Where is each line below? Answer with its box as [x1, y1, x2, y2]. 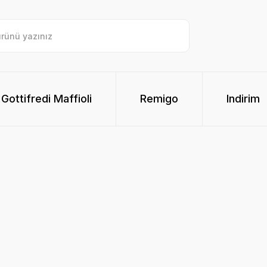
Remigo [140, 92, 178, 105]
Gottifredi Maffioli [1, 92, 92, 105]
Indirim [226, 92, 260, 105]
